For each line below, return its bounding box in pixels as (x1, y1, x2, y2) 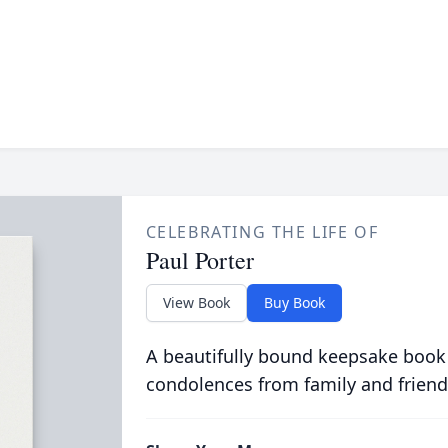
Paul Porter (145, 244, 254, 276)
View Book (162, 293, 230, 312)
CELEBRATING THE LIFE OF (145, 221, 379, 243)
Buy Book (263, 293, 325, 312)
